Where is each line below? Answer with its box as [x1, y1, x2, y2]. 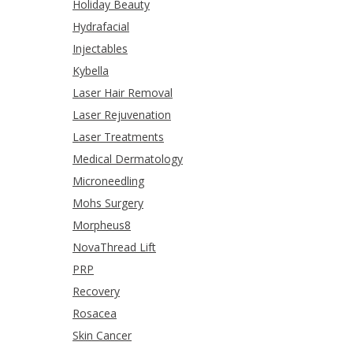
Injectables [72, 40, 128, 56]
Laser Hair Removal [72, 84, 173, 100]
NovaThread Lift [72, 239, 156, 255]
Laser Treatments [72, 128, 164, 144]
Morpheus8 [72, 217, 131, 232]
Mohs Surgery [72, 195, 143, 210]
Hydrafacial [72, 18, 129, 34]
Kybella [72, 62, 109, 78]
